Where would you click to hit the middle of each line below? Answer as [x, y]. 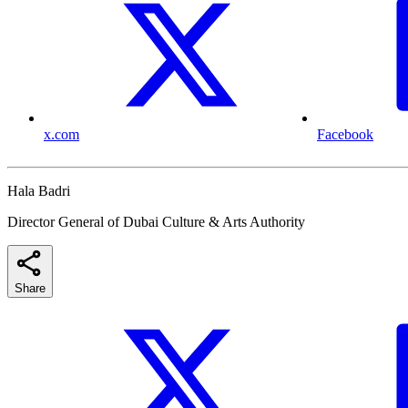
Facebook [345, 135]
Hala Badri [39, 191]
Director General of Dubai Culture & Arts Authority [156, 222]
